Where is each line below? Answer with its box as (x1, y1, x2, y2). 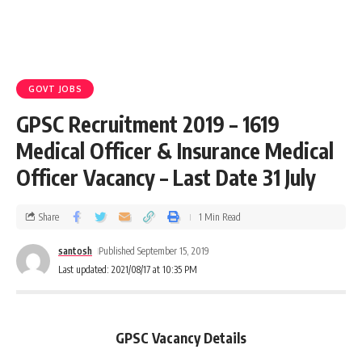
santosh (58, 245, 92, 257)
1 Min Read (199, 210, 241, 223)
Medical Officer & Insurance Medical (16, 137, 334, 164)
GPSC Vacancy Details (116, 328, 246, 347)
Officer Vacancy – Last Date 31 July (16, 164, 316, 191)
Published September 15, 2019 (99, 245, 210, 257)
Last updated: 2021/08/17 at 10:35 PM (58, 263, 197, 276)
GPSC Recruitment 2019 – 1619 (16, 111, 280, 137)
